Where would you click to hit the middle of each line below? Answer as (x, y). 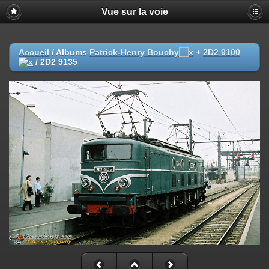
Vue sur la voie (134, 12)
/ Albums (69, 52)
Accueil (34, 52)
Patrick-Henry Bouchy (134, 52)
